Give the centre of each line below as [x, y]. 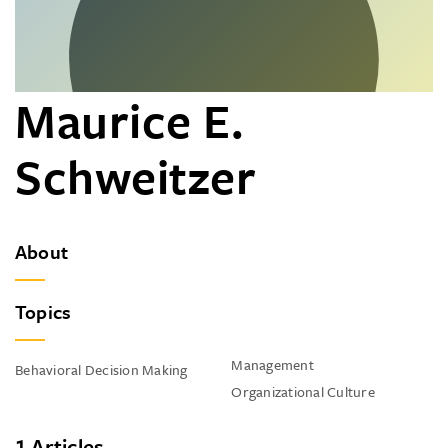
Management [272, 364]
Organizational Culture [303, 391]
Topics [43, 311]
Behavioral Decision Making [101, 369]
